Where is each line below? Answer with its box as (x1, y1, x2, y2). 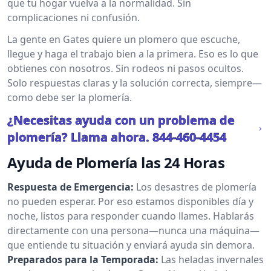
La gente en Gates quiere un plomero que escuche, (7, 33, 240, 46)
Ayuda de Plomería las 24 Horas (7, 152, 224, 172)
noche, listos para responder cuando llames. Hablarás (7, 209, 254, 223)
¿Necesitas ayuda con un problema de (7, 112, 235, 128)
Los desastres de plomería (136, 180, 256, 194)
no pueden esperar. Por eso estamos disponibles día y (7, 195, 253, 208)
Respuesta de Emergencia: (7, 180, 134, 194)
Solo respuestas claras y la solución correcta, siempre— (7, 76, 262, 90)
